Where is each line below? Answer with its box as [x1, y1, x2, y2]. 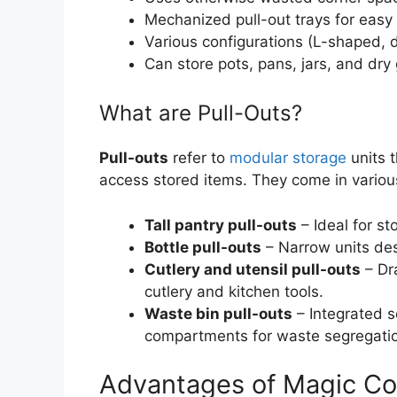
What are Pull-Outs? [99, 100, 302, 127]
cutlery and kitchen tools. [144, 282, 323, 300]
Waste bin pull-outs [144, 304, 292, 323]
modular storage [230, 149, 346, 167]
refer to [168, 149, 230, 167]
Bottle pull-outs [144, 237, 261, 256]
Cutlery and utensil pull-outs [144, 260, 361, 278]
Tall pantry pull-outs [144, 215, 297, 234]
